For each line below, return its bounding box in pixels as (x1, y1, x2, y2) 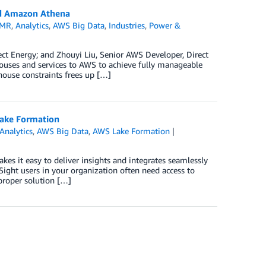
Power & (149, 20, 181, 30)
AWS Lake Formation (93, 126, 170, 136)
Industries (109, 20, 145, 30)
